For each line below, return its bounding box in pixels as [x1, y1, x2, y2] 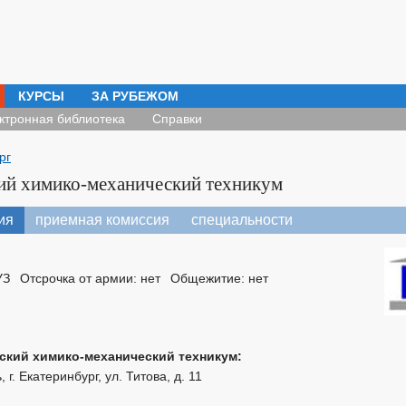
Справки [152, 111, 202, 126]
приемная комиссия [35, 212, 169, 227]
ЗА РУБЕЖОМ [92, 89, 179, 103]
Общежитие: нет [170, 271, 268, 285]
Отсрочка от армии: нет [20, 271, 160, 285]
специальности [191, 212, 293, 227]
